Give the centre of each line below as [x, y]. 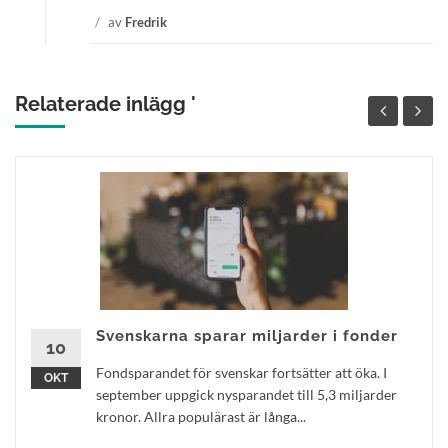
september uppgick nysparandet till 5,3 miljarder [246, 394]
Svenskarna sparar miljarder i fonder [247, 336]
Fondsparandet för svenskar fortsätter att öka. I [241, 372]
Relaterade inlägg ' [105, 104]
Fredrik [146, 22]
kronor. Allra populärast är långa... [201, 416]
